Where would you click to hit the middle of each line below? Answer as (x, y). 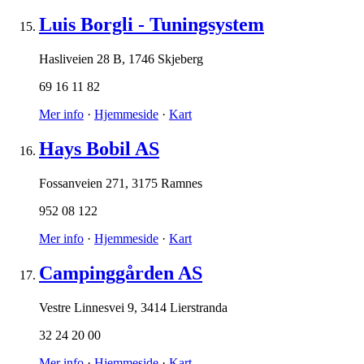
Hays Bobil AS (99, 148)
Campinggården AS (121, 273)
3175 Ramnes (167, 183)
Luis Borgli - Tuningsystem (152, 25)
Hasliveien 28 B (80, 59)
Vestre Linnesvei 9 (87, 307)
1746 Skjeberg (166, 59)
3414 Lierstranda (184, 307)
